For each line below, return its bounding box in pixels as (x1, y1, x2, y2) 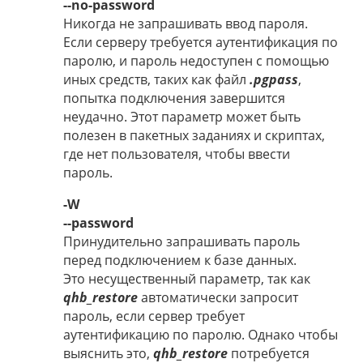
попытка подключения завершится (63, 88, 285, 107)
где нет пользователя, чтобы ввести (63, 144, 290, 163)
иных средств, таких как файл (63, 70, 250, 88)
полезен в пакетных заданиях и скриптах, (63, 126, 325, 144)
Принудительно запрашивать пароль (63, 232, 300, 250)
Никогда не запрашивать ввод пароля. (63, 14, 308, 32)
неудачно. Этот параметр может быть (63, 107, 301, 126)
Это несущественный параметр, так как (63, 269, 310, 288)
